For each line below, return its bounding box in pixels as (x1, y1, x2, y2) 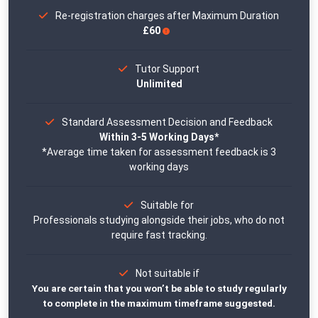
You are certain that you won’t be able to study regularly (31, 283, 287, 295)
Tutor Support (135, 63, 199, 75)
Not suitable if (135, 268, 199, 280)
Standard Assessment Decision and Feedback (62, 116, 273, 128)
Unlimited (136, 78, 182, 90)
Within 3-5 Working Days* (99, 131, 219, 143)
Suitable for (141, 199, 194, 212)
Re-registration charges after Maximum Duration (53, 10, 279, 22)
